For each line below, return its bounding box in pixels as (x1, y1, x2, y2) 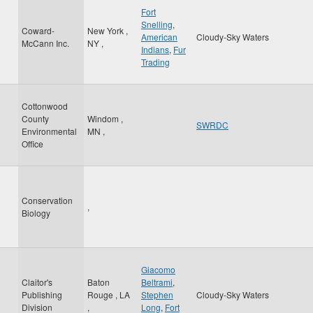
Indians (141, 43, 169, 55)
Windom (87, 112, 121, 124)
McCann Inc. (22, 37, 69, 49)
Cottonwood (22, 100, 68, 112)
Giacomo (141, 263, 175, 275)
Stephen (141, 289, 173, 300)
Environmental (22, 125, 77, 137)
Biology (22, 207, 50, 219)
